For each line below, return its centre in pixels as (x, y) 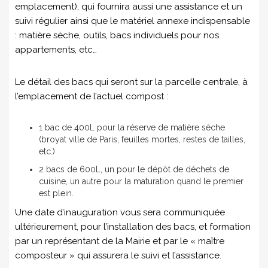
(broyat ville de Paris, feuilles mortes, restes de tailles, (142, 139)
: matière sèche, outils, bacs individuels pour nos (117, 35)
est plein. (56, 193)
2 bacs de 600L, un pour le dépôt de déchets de (134, 169)
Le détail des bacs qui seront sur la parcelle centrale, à (131, 82)
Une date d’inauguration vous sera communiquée (120, 212)
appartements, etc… (56, 50)
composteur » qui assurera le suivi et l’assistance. (118, 255)
